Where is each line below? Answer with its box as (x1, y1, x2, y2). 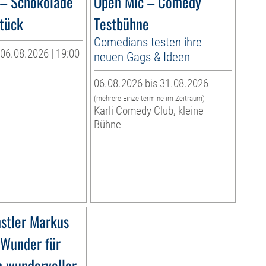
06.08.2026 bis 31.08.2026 (93, 77, 208, 91)
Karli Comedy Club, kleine (93, 104, 204, 118)
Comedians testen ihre (93, 34, 202, 50)
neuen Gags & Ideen (93, 49, 190, 65)
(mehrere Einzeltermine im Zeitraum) (93, 94, 205, 103)
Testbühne (93, 12, 149, 35)
